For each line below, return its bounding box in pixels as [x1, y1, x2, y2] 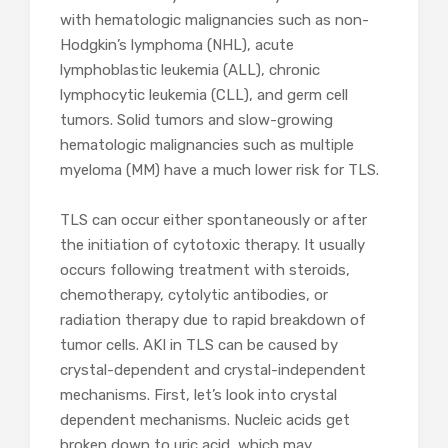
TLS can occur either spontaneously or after [60, 210, 367, 229]
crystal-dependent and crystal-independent [60, 360, 366, 379]
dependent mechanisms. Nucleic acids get [60, 410, 350, 429]
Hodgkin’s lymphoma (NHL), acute [60, 35, 294, 54]
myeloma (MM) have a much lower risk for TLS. [60, 160, 383, 179]
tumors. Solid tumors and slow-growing [60, 110, 333, 129]
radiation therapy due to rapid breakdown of [60, 310, 366, 329]
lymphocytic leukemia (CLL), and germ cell [60, 85, 348, 104]
